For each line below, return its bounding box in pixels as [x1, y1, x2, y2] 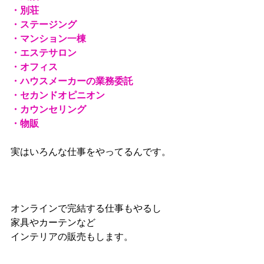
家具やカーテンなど [11, 216, 98, 229]
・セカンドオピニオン [11, 88, 107, 101]
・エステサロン [11, 46, 91, 59]
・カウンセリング [11, 103, 88, 115]
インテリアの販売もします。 [11, 230, 157, 243]
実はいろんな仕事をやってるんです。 [11, 145, 173, 158]
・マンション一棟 [11, 32, 88, 45]
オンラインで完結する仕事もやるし [11, 202, 164, 214]
